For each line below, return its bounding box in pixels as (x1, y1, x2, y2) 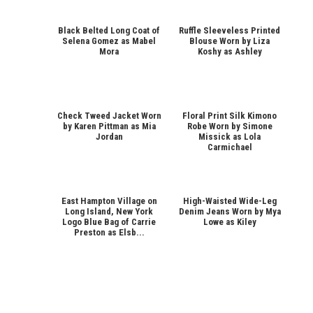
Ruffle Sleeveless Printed (179, 24, 281, 36)
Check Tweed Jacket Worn (57, 110, 161, 121)
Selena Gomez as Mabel (62, 35, 156, 46)
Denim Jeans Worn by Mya (178, 205, 281, 217)
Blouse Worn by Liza (189, 35, 270, 46)
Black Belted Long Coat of (58, 24, 161, 36)
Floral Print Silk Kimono (182, 110, 277, 121)
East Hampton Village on (61, 195, 157, 206)
